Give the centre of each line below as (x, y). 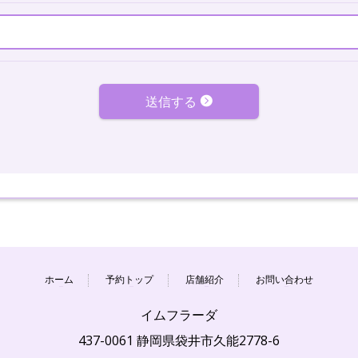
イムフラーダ (179, 315)
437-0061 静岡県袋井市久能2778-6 (179, 340)
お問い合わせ (284, 279)
